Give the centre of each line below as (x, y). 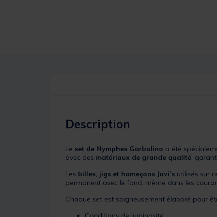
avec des (81, 157)
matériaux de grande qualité (144, 157)
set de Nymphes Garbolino (119, 148)
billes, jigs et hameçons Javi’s (126, 174)
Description (98, 124)
